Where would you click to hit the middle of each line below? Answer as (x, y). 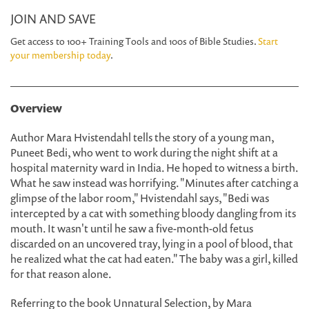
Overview (36, 108)
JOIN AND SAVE (53, 19)
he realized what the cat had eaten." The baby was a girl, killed (154, 259)
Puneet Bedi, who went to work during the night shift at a (144, 152)
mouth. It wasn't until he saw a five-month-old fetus (132, 228)
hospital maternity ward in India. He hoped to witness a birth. (154, 168)
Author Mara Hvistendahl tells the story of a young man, (142, 137)
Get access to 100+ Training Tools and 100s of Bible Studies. (134, 41)
